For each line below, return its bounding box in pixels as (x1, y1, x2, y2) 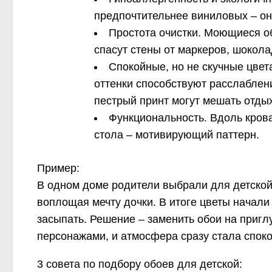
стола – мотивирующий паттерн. (94, 128, 259, 141)
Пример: (37, 161, 80, 174)
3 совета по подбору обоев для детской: (37, 257, 242, 270)
